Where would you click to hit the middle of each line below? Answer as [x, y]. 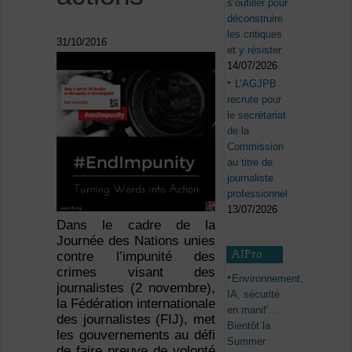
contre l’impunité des [136, 257]
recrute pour [255, 99]
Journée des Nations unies [136, 241]
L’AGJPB [256, 83]
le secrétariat [257, 115]
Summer [247, 341]
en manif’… [253, 310]
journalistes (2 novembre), [136, 288]
